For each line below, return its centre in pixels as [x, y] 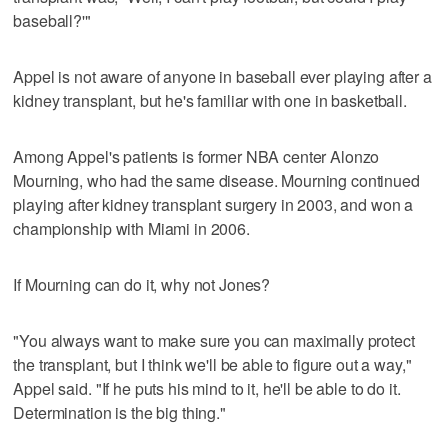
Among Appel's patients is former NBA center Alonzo [196, 156]
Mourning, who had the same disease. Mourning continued [216, 180]
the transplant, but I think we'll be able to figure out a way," [212, 364]
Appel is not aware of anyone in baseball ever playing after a [222, 76]
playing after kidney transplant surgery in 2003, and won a [213, 204]
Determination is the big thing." [119, 412]
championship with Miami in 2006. [131, 228]
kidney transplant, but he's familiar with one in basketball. [210, 100]
